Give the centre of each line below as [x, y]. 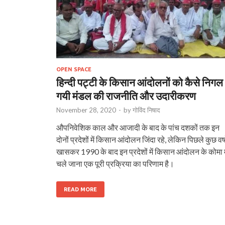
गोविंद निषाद [146, 110]
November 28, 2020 [86, 110]
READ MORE [80, 189]
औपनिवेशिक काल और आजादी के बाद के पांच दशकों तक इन [138, 127]
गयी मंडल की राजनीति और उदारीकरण [126, 95]
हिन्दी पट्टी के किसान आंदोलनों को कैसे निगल [140, 82]
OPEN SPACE [74, 69]
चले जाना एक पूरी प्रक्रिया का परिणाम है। [115, 163]
